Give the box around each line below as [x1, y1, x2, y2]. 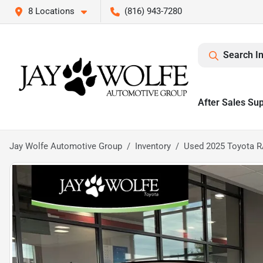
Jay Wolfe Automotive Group [9, 141, 122, 151]
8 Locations [28, 6, 75, 16]
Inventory [135, 141, 171, 151]
